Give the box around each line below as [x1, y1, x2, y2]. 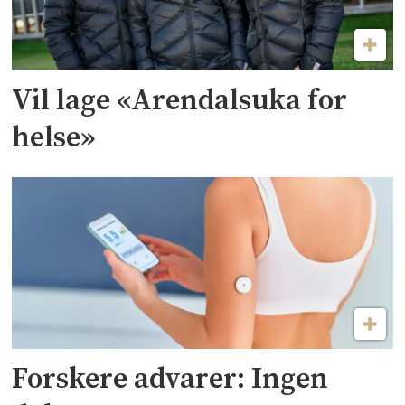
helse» [12, 119, 96, 156]
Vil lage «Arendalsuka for [12, 82, 348, 119]
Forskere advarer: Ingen [12, 362, 329, 399]
